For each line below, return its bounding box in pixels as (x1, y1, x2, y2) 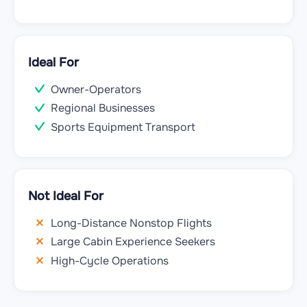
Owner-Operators (51, 82, 141, 97)
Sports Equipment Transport (51, 119, 195, 134)
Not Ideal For (28, 188, 103, 204)
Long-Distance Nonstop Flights (51, 216, 212, 231)
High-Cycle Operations (51, 253, 169, 268)
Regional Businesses (51, 101, 155, 116)
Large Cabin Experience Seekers (51, 234, 215, 249)
